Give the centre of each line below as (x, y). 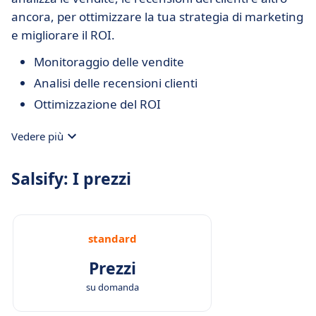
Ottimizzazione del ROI (97, 104)
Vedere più (37, 136)
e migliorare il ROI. (63, 35)
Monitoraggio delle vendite (109, 62)
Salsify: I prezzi (71, 178)
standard (112, 238)
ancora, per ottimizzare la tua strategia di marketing (157, 17)
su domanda (112, 287)
